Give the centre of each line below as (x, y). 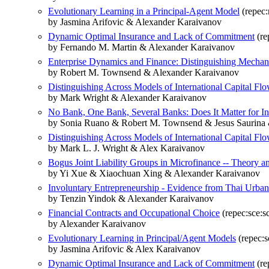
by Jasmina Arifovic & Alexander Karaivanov (135, 22)
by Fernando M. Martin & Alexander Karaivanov (141, 47)
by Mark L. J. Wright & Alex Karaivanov (126, 148)
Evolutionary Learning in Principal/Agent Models (142, 238)
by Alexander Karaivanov (97, 224)
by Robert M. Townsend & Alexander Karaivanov (144, 73)
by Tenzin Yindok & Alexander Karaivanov (131, 199)
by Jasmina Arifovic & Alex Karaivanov (124, 249)
